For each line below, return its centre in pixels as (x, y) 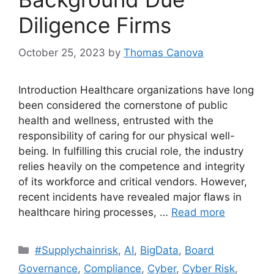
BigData (160, 250)
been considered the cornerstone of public (123, 105)
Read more (198, 212)
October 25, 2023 (62, 52)
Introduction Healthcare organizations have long (136, 90)
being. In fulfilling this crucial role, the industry (131, 151)
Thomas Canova (164, 52)
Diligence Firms (95, 25)
